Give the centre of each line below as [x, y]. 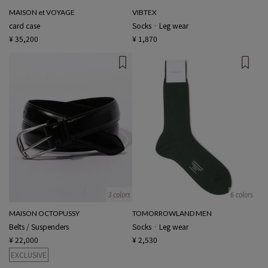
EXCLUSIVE [29, 255]
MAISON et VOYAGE [42, 12]
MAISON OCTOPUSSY [44, 214]
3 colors [119, 195]
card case [25, 25]
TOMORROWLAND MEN [172, 214]
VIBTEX [144, 12]
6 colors [242, 195]
